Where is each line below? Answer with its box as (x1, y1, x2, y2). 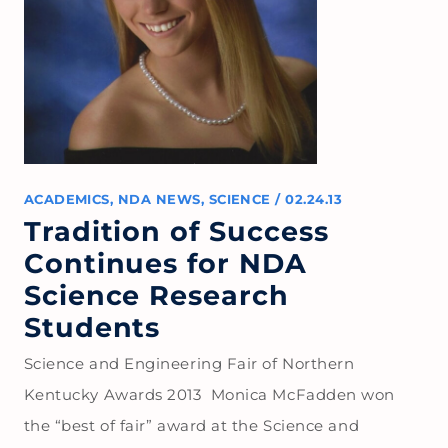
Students (23, 310, 161, 344)
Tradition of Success (23, 214, 330, 248)
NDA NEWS (117, 191, 201, 207)
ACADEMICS (23, 191, 110, 207)
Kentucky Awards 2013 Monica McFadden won (23, 384, 396, 404)
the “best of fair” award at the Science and (23, 415, 360, 435)
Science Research (23, 278, 290, 312)
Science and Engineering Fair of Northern (23, 353, 355, 373)
